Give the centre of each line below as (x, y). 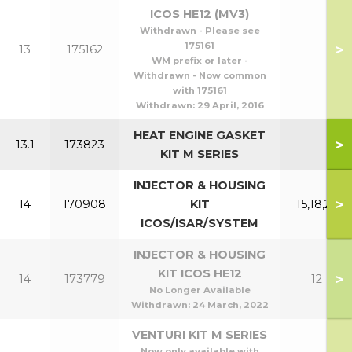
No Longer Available (200, 290)
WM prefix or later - (200, 60)
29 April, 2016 (230, 105)
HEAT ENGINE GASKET (200, 135)
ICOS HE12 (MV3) (200, 14)
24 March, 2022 (230, 305)
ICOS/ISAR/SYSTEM (200, 223)
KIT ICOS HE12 (200, 273)
